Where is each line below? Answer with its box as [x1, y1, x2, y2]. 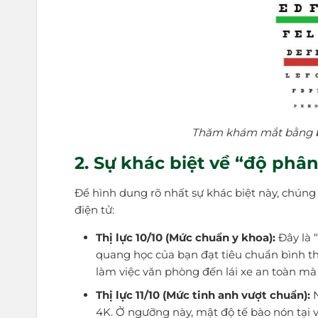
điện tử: [75, 203, 115, 217]
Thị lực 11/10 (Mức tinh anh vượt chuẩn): [95, 288, 310, 302]
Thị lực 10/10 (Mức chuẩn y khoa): [95, 231, 275, 245]
